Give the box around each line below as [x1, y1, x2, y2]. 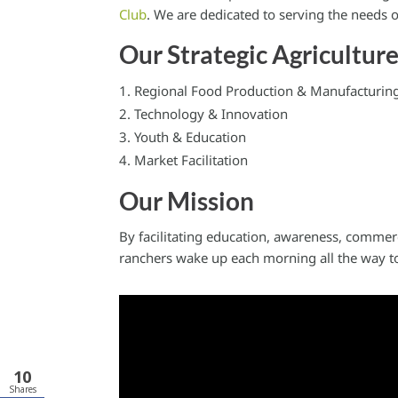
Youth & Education [134, 128, 247, 147]
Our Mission [119, 186, 255, 217]
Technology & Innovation [134, 105, 289, 123]
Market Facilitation [134, 151, 249, 170]
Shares [8, 382, 36, 395]
